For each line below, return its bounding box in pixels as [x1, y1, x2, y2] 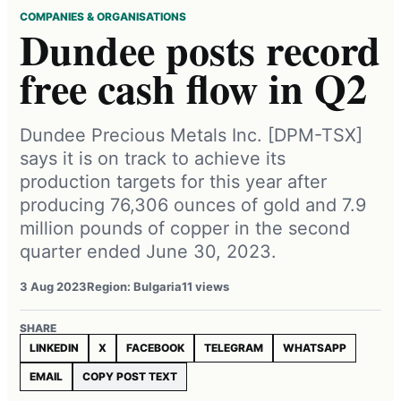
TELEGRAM [204, 340, 263, 354]
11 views [182, 278, 229, 294]
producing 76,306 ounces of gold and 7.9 [20, 193, 366, 216]
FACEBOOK [126, 340, 184, 354]
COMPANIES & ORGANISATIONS [20, 9, 186, 23]
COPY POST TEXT [82, 369, 177, 383]
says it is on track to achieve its [20, 147, 286, 169]
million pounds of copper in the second [20, 217, 350, 239]
